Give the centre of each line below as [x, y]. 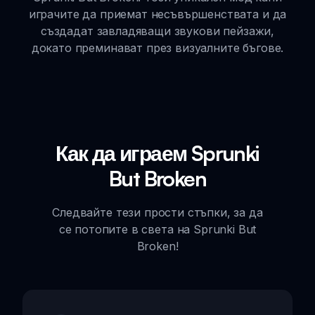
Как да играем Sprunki [157, 153]
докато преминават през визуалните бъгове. [157, 47]
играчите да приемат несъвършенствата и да [157, 14]
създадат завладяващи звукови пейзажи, [157, 31]
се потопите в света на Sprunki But [157, 229]
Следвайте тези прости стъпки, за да [157, 212]
